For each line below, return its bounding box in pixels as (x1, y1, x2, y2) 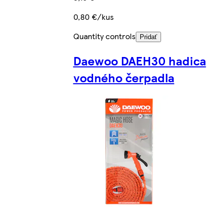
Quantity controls (73, 30, 136, 42)
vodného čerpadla (73, 69, 174, 86)
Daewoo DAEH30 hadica (73, 52, 206, 69)
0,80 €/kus (73, 11, 114, 23)
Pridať (139, 33, 157, 41)
